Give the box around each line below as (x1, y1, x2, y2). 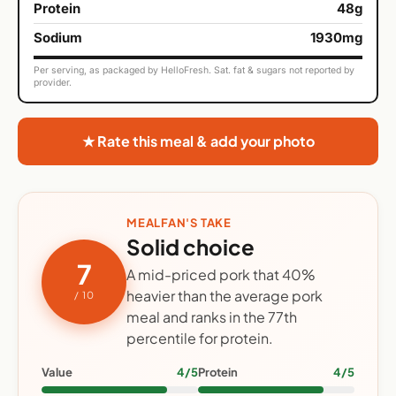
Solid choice (126, 233, 255, 261)
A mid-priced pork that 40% (126, 265, 316, 285)
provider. (34, 77, 72, 89)
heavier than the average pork (126, 286, 323, 306)
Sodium (34, 29, 82, 47)
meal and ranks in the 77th (126, 308, 297, 327)
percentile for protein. (126, 329, 273, 348)
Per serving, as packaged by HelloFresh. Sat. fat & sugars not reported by (34, 65, 354, 77)
